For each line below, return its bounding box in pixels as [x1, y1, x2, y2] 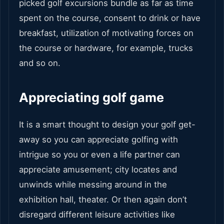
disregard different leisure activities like [19, 209, 175, 220]
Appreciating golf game [19, 90, 164, 105]
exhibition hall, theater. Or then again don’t [19, 194, 187, 205]
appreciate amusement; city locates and [19, 164, 177, 175]
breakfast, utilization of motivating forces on [19, 28, 193, 38]
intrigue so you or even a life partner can [19, 149, 180, 160]
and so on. [19, 58, 63, 68]
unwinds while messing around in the [19, 179, 167, 190]
